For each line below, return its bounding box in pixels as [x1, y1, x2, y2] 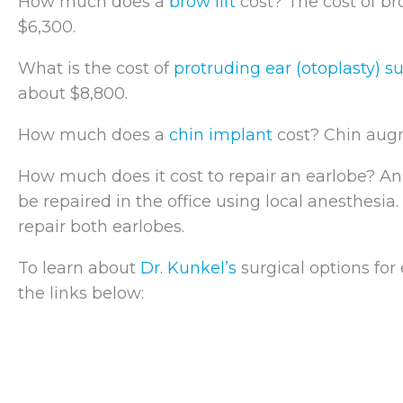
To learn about [18, 257, 140, 278]
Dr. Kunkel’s [140, 257, 237, 278]
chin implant [169, 124, 273, 145]
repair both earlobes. [18, 216, 184, 237]
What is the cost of [18, 58, 174, 78]
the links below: [18, 282, 144, 303]
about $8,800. [18, 83, 128, 103]
